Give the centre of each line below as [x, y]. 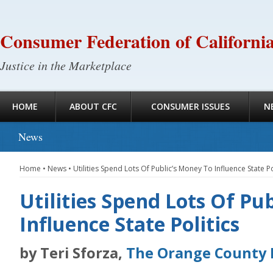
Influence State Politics [129, 224]
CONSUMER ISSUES [190, 106]
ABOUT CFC [93, 106]
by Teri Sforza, [73, 253]
